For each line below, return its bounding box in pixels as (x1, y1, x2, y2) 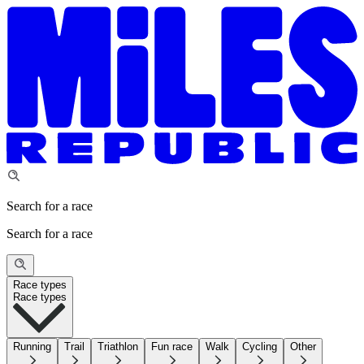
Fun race (151, 340, 193, 353)
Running (13, 340, 51, 353)
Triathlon (97, 340, 138, 353)
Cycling (242, 340, 277, 353)
